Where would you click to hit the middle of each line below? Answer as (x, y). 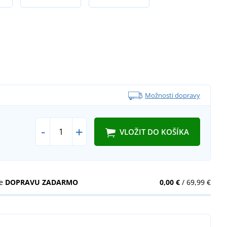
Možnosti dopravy (173, 95)
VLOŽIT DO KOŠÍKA (155, 132)
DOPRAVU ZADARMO (42, 182)
